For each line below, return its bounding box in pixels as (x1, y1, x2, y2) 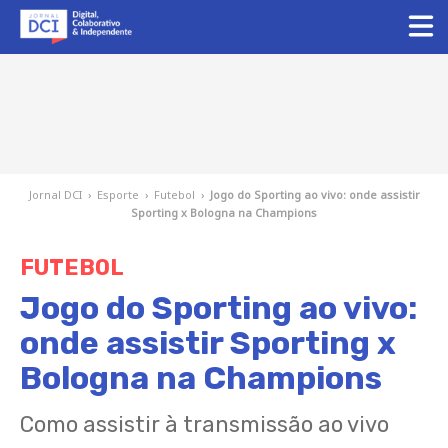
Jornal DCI (28, 187, 82, 202)
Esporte (96, 187, 139, 202)
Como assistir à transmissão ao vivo (20, 411, 389, 438)
